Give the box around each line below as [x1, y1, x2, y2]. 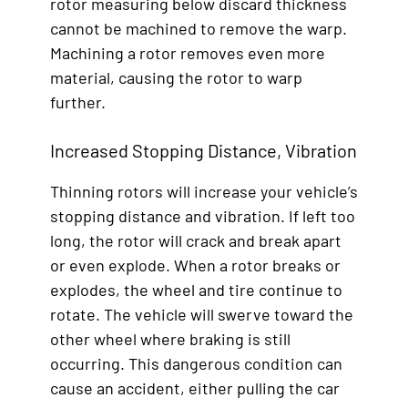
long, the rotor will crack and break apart [50, 229, 342, 250]
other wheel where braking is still [50, 328, 291, 349]
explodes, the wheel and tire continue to [50, 279, 342, 300]
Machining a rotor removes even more [50, 42, 325, 63]
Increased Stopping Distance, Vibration [50, 138, 357, 161]
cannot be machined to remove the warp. [50, 17, 347, 38]
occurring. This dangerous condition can [50, 352, 342, 373]
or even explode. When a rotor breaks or [50, 254, 341, 275]
